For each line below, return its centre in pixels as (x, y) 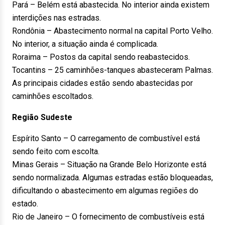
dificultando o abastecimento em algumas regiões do (105, 191)
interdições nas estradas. (57, 18)
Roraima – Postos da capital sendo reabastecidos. (101, 57)
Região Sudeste (42, 117)
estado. (25, 204)
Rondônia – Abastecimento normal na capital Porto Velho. (113, 31)
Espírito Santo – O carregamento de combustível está (106, 138)
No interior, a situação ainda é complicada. (85, 44)
